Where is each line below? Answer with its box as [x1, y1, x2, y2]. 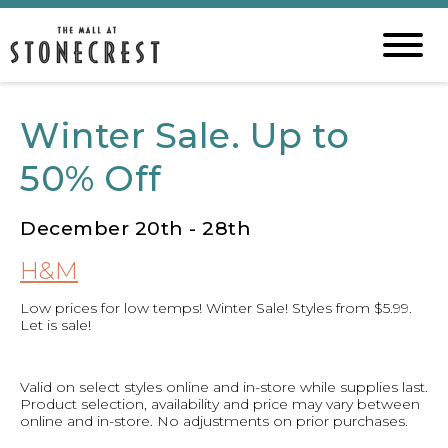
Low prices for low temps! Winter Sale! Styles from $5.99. [20, 299, 412, 317]
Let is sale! [20, 316, 91, 334]
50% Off [20, 157, 162, 200]
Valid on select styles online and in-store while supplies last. [20, 378, 428, 396]
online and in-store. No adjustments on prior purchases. [20, 412, 408, 430]
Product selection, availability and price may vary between [20, 395, 420, 413]
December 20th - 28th [20, 216, 251, 240]
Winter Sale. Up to [20, 114, 349, 157]
